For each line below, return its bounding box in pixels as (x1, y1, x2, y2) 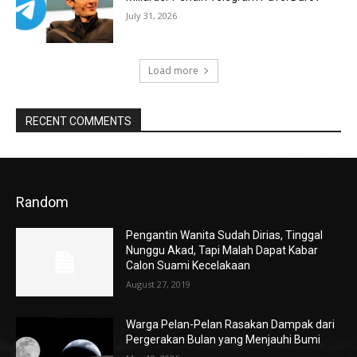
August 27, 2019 (126, 278, 191, 291)
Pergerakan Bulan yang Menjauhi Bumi (126, 332, 321, 346)
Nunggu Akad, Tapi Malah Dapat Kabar (126, 244, 319, 257)
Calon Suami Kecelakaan (126, 259, 251, 273)
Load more (147, 64, 198, 78)
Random (16, 194, 69, 211)
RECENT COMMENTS (25, 115, 131, 128)
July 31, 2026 (126, 10, 178, 22)
